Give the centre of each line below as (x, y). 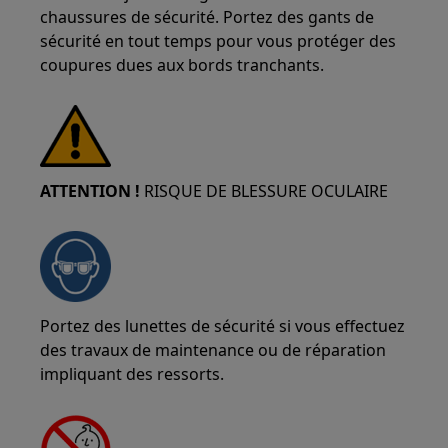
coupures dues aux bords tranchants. (182, 65)
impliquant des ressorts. (132, 374)
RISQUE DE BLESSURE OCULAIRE (264, 191)
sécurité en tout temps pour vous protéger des (218, 41)
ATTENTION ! (90, 191)
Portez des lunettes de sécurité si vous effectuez (223, 326)
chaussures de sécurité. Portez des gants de (207, 17)
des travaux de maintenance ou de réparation (213, 350)
